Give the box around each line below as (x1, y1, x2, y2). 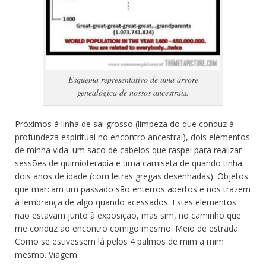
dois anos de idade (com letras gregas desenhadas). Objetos (15, 170, 248, 182)
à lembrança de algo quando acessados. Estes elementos (15, 196, 236, 208)
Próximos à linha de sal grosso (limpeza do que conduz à (15, 118, 234, 129)
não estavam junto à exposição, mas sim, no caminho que (15, 209, 241, 221)
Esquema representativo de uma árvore (68, 73, 198, 85)
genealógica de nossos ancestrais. (77, 86, 189, 98)
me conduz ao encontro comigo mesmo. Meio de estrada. (15, 222, 240, 234)
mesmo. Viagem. (15, 248, 79, 260)
